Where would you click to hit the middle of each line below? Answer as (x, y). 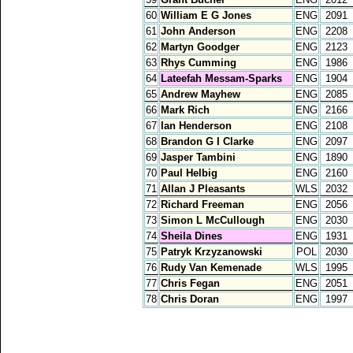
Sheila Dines (191, 236)
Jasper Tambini (198, 157)
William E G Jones (206, 15)
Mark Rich (185, 110)
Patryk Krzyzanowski (212, 251)
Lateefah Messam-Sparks (221, 78)
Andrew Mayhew (201, 94)
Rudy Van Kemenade (211, 267)
